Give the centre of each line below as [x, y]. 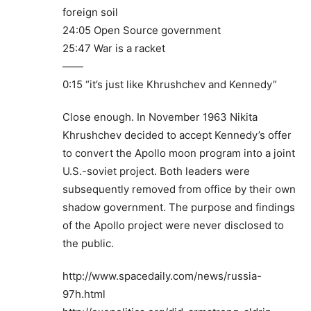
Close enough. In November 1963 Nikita [160, 117]
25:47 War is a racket [114, 49]
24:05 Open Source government [142, 31]
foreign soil [90, 12]
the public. [88, 244]
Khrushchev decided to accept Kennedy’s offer [177, 135]
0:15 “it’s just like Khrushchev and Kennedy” [170, 85]
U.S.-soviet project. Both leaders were [156, 171]
